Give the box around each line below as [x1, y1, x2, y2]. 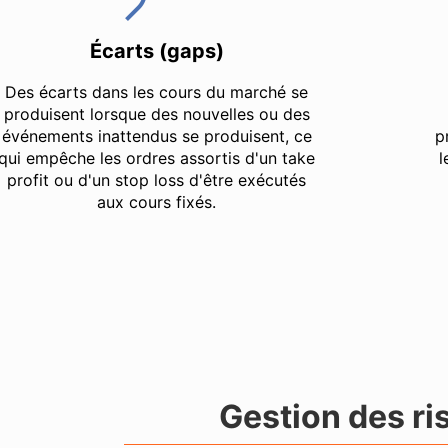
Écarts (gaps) [89, 38, 224, 63]
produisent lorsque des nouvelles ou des [3, 103, 310, 124]
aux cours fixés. [97, 191, 216, 212]
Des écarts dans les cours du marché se [5, 81, 308, 102]
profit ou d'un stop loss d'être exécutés [7, 169, 306, 190]
